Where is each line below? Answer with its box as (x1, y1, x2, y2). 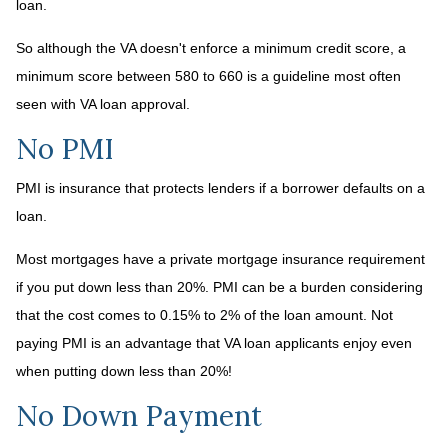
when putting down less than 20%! (16, 363, 232, 379)
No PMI (16, 131, 114, 167)
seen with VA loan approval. (16, 96, 194, 112)
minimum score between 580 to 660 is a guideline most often (16, 68, 401, 84)
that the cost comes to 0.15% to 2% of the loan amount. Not (16, 307, 393, 323)
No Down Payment (16, 398, 262, 434)
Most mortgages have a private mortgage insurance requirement (16, 251, 425, 267)
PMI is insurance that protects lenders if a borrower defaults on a (16, 180, 425, 196)
